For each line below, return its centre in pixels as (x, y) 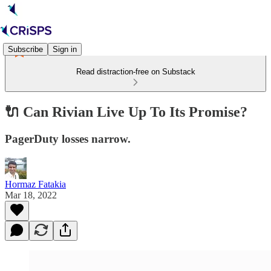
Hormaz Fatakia (35, 184)
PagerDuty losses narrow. (68, 139)
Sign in (65, 49)
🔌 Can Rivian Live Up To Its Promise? (126, 112)
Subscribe (25, 49)
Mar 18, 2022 (31, 195)
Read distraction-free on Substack (135, 72)
